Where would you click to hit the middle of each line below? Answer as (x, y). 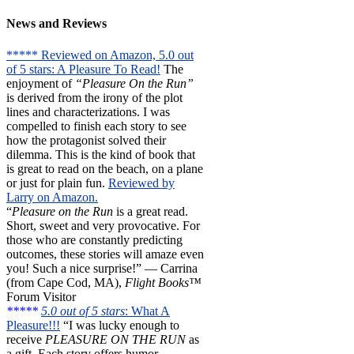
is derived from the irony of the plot (94, 97)
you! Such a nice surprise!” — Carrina (102, 268)
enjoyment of (41, 83)
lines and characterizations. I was (88, 111)
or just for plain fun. (57, 183)
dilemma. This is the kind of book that (101, 154)
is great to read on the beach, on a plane (105, 168)
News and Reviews (56, 24)
